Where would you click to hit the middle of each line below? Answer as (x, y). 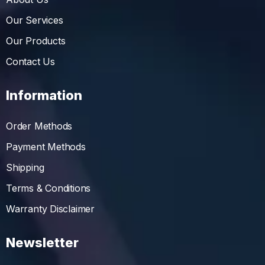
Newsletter (42, 243)
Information (44, 96)
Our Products (36, 41)
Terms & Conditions (49, 188)
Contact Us (30, 62)
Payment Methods (46, 147)
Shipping (25, 168)
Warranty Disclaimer (51, 209)
